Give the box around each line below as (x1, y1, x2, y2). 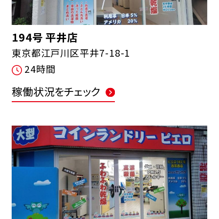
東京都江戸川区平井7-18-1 (11, 46, 131, 60)
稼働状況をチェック (11, 83, 101, 99)
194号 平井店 (11, 29, 78, 45)
